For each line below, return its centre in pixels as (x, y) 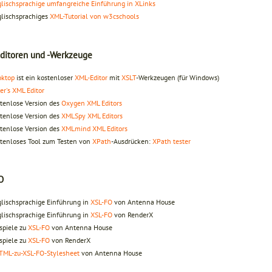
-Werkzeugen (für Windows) (178, 77)
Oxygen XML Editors (92, 103)
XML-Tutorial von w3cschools (94, 16)
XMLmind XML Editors (94, 128)
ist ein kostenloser (45, 77)
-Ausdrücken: (132, 141)
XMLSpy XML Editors (92, 115)
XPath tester (172, 141)
